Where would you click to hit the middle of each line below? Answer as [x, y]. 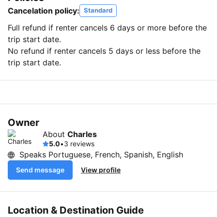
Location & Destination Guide [76, 210]
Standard [98, 10]
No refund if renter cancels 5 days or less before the [104, 51]
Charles [82, 134]
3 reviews [79, 143]
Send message [40, 170]
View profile [101, 170]
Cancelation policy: [44, 10]
